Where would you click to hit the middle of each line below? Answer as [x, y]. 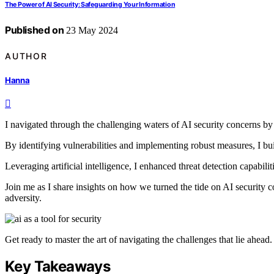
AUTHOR [26, 56]
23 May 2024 [91, 31]
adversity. [23, 198]
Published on [35, 30]
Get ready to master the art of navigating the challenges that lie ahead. [139, 240]
